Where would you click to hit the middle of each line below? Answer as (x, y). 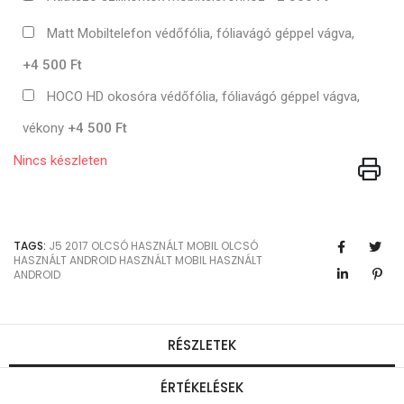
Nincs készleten (60, 160)
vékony (45, 129)
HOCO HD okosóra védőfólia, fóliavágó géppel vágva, (203, 97)
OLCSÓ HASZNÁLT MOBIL (155, 245)
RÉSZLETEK (202, 344)
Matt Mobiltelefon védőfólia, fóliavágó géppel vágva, (201, 33)
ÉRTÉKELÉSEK (202, 387)
